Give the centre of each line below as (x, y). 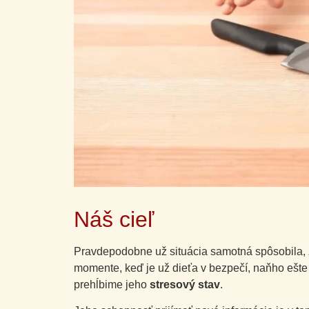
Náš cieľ (114, 219)
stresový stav (185, 285)
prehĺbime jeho (112, 285)
